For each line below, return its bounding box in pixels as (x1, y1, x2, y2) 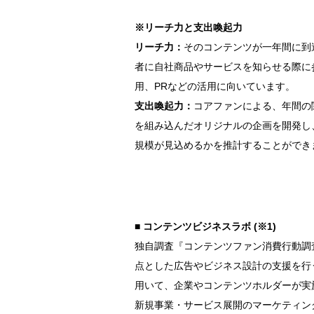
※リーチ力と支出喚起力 (135, 22, 243, 33)
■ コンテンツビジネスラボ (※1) (135, 221, 276, 232)
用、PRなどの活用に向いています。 (135, 81, 295, 92)
